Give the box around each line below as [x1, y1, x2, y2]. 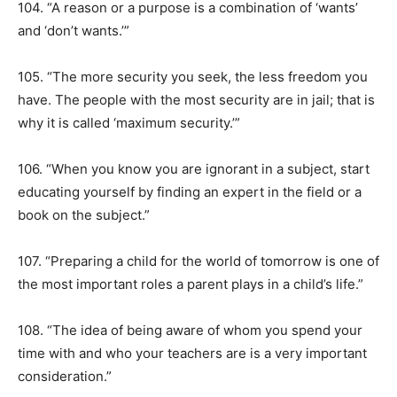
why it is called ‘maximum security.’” [18, 114, 240, 131]
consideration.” [18, 368, 112, 385]
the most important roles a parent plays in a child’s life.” [18, 276, 363, 292]
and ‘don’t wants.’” [18, 22, 129, 39]
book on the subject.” [18, 206, 150, 223]
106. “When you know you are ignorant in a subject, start [18, 160, 370, 177]
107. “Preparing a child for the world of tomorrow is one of [18, 253, 379, 269]
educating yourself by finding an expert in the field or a [18, 183, 362, 200]
